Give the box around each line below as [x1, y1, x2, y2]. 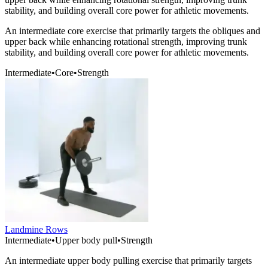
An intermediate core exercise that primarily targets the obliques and [5, 26, 260, 36]
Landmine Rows [5, 224, 68, 235]
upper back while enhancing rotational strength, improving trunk [5, 36, 247, 47]
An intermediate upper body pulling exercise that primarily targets [5, 255, 252, 266]
